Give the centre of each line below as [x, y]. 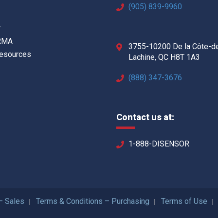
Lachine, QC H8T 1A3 [164, 57]
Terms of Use [184, 201]
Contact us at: [145, 117]
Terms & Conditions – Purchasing [93, 201]
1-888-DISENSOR [159, 144]
